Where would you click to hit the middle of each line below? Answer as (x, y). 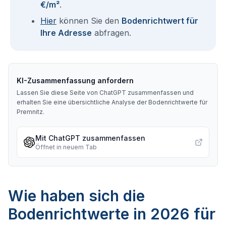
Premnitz (30, 112)
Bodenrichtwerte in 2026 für (112, 214)
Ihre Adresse (66, 33)
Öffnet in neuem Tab (66, 147)
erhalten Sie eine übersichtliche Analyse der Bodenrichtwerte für (112, 102)
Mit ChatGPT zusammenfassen (90, 138)
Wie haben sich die (76, 196)
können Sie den (89, 21)
